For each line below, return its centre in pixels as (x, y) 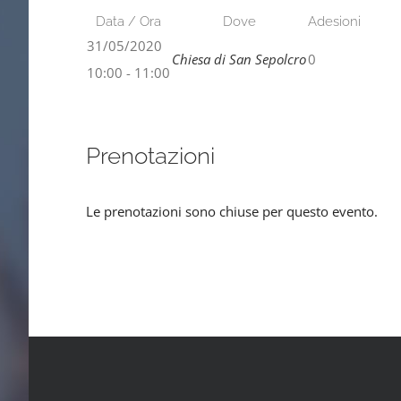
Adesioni (334, 21)
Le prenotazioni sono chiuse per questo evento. (232, 211)
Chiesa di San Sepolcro (239, 59)
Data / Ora (128, 21)
